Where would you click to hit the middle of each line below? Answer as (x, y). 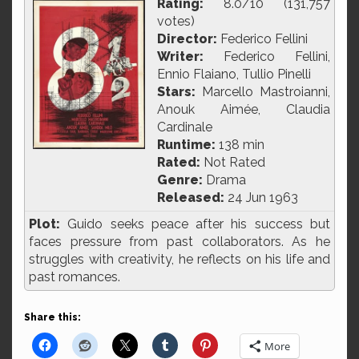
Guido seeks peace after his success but (195, 224)
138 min (240, 145)
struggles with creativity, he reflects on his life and (179, 259)
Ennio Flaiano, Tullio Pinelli (234, 74)
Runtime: (186, 145)
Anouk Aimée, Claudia (244, 109)
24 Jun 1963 (261, 198)
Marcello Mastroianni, (263, 92)
